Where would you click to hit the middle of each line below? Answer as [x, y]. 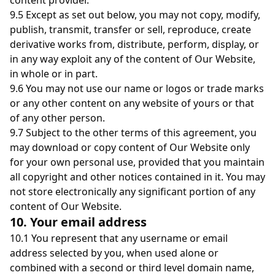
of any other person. [57, 118]
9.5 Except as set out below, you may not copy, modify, [135, 15]
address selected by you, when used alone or [114, 253]
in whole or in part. [54, 74]
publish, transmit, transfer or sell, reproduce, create [130, 29]
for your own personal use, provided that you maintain [137, 162]
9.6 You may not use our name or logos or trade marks [137, 88]
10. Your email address [78, 222]
